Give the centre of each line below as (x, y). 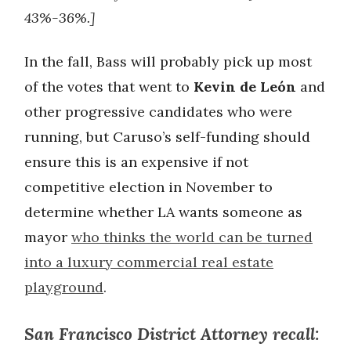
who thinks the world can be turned (192, 237)
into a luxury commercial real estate (149, 262)
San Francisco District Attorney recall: (172, 334)
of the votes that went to (109, 87)
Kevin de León (247, 87)
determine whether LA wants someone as (163, 212)
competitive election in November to (148, 187)
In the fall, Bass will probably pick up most (168, 62)
